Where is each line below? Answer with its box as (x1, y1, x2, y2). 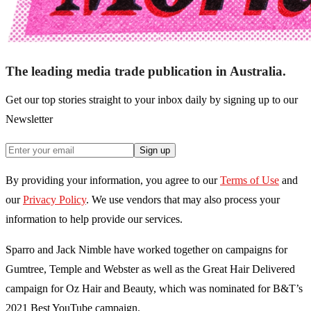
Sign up (140, 145, 170, 156)
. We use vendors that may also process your (86, 194, 280, 206)
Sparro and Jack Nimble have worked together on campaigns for (6, 244, 287, 256)
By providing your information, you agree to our (6, 174, 217, 187)
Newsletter (6, 113, 53, 126)
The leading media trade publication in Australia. (6, 64, 286, 79)
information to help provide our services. (6, 213, 183, 226)
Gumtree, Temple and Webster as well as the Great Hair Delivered (6, 263, 295, 276)
